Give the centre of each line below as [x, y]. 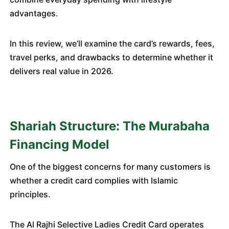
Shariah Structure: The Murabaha [109, 126]
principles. [30, 194]
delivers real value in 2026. [61, 71]
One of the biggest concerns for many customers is [110, 167]
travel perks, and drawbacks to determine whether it [111, 57]
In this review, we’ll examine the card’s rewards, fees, [112, 43]
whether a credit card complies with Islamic [94, 180]
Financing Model [59, 144]
